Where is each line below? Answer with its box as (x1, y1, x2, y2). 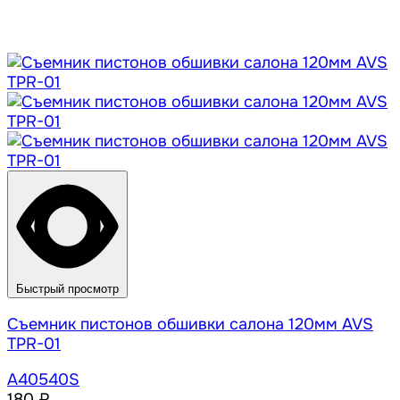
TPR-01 (7, 334, 61, 354)
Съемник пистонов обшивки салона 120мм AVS (7, 314, 373, 335)
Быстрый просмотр (16, 282, 119, 296)
